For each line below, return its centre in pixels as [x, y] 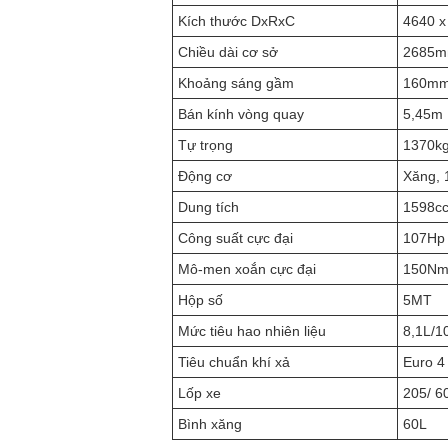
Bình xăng [210, 424]
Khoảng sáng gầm [236, 83]
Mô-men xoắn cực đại [247, 269]
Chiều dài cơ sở [228, 52]
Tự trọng [205, 145]
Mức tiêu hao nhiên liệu [252, 331]
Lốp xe [199, 393]
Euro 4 [424, 362]
